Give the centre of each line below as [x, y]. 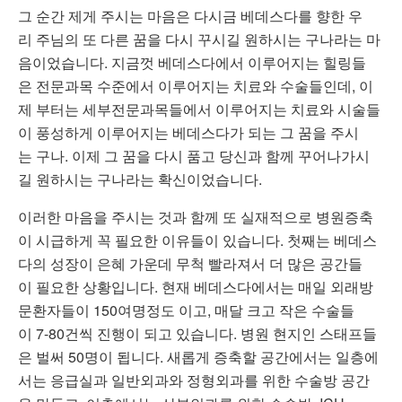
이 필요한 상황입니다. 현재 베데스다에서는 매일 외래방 [196, 287]
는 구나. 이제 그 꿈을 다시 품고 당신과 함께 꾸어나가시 [194, 156]
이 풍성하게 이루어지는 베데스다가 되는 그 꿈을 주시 [188, 133]
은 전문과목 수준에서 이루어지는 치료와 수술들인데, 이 [196, 86]
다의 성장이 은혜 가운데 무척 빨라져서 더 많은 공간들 [190, 264]
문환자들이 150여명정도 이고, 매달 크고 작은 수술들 [186, 310]
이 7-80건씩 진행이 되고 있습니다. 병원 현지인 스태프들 [197, 334]
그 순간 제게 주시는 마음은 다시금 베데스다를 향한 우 [190, 16]
